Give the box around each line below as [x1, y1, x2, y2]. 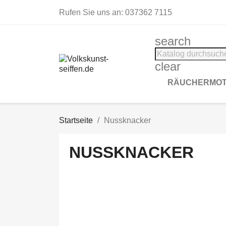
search [155, 34, 191, 48]
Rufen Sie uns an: [59, 8, 125, 17]
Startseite [59, 116, 93, 125]
